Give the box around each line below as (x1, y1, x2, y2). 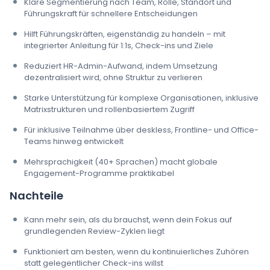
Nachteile (10, 187, 63, 203)
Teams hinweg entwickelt (24, 135, 124, 147)
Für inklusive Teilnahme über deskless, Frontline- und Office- (24, 124, 259, 136)
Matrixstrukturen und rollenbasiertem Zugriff (24, 103, 195, 115)
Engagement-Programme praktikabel (24, 167, 174, 179)
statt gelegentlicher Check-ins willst (24, 257, 163, 269)
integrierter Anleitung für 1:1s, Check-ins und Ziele (24, 39, 213, 51)
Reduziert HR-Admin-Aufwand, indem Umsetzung (24, 60, 218, 72)
